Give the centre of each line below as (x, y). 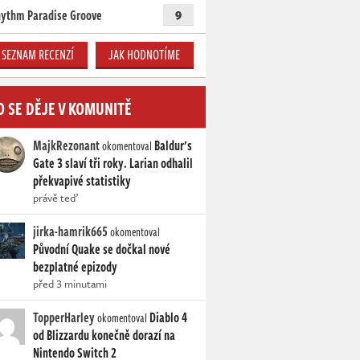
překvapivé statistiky (82, 181)
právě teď (55, 198)
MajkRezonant (66, 146)
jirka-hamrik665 (70, 232)
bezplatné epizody (75, 267)
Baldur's (173, 146)
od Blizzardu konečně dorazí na (104, 335)
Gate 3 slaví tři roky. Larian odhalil (113, 164)
